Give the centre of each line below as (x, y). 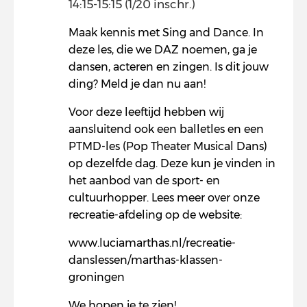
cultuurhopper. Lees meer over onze (164, 198)
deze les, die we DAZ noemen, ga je (163, 50)
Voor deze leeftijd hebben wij (146, 112)
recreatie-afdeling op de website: (155, 215)
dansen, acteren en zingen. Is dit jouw (169, 67)
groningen (98, 277)
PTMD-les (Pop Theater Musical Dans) (168, 146)
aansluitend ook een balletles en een (166, 129)
